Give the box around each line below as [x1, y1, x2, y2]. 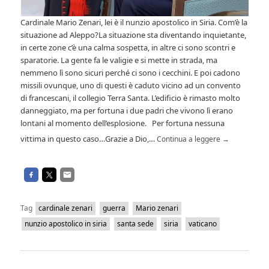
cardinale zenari [38, 203, 93, 214]
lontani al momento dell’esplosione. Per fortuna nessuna [20, 118, 225, 129]
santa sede [117, 219, 154, 229]
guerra [103, 203, 126, 214]
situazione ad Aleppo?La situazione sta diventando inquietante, [20, 29, 247, 41]
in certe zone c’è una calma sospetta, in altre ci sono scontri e [20, 42, 236, 53]
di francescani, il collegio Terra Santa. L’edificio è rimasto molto [20, 92, 241, 104]
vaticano [189, 219, 217, 229]
